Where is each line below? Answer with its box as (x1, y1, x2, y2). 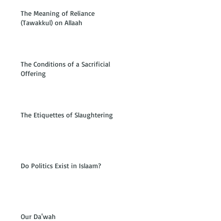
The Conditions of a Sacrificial (21, 60, 110, 68)
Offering (21, 69, 46, 77)
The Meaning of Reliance (21, 9, 95, 17)
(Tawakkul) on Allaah (21, 18, 82, 27)
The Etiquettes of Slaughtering (21, 110, 113, 119)
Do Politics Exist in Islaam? (21, 161, 101, 170)
